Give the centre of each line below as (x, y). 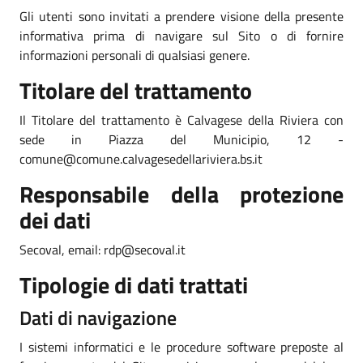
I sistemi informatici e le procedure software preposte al (181, 346)
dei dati (55, 220)
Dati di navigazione (98, 317)
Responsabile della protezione (181, 194)
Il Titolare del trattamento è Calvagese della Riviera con (181, 120)
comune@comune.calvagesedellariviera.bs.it (141, 158)
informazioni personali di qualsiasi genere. (135, 55)
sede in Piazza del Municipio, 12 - (181, 139)
